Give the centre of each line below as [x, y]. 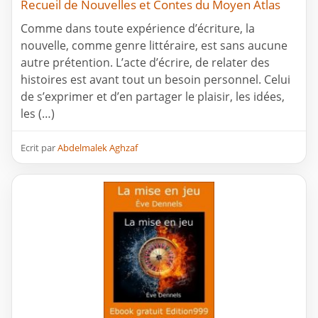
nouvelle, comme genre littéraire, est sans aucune [154, 46]
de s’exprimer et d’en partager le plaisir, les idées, [153, 97]
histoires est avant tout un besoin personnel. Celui [155, 80]
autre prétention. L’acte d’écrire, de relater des [145, 63]
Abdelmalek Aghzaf [98, 148]
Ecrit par [39, 148]
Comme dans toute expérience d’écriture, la [138, 29]
